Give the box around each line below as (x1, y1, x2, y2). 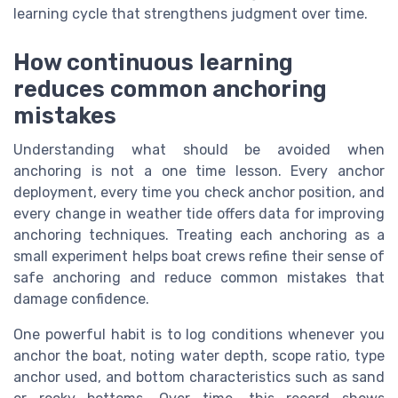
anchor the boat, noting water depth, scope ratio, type (13, 346, 385, 364)
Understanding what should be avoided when (13, 140, 385, 158)
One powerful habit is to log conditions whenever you (13, 325, 385, 343)
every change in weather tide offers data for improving (13, 204, 385, 222)
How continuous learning (13, 48, 293, 76)
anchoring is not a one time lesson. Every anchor (13, 162, 385, 179)
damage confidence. (13, 290, 149, 307)
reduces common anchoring (13, 75, 327, 102)
